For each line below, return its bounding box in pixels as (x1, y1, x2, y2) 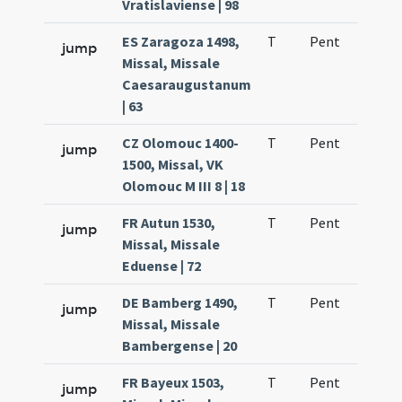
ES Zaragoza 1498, (122, 32, 240, 50)
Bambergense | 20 (122, 336, 238, 354)
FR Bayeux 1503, (122, 373, 225, 391)
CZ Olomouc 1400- (122, 134, 240, 152)
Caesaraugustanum (122, 75, 252, 93)
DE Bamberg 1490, (122, 293, 239, 311)
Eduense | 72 (122, 257, 202, 275)
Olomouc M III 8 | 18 (122, 177, 246, 195)
